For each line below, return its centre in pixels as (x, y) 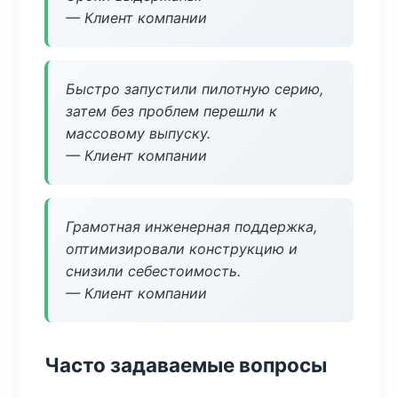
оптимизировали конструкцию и (182, 249)
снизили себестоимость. (153, 271)
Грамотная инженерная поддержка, (191, 227)
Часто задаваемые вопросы (186, 365)
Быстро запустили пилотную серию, (195, 89)
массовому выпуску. (138, 133)
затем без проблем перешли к (171, 111)
